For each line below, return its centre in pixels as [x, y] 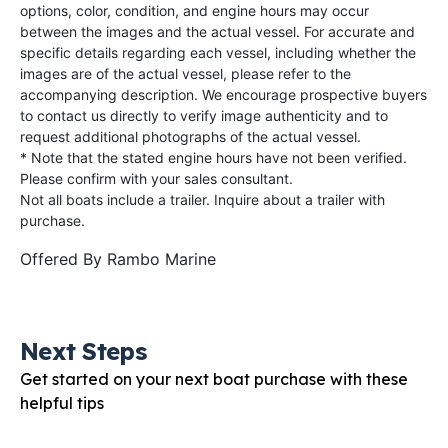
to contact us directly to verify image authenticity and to [204, 115]
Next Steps [83, 350]
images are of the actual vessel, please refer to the [185, 73]
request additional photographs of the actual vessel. [190, 136]
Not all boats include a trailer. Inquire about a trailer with [202, 199]
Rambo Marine [161, 258]
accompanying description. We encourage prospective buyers [223, 94]
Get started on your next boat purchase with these [214, 378]
